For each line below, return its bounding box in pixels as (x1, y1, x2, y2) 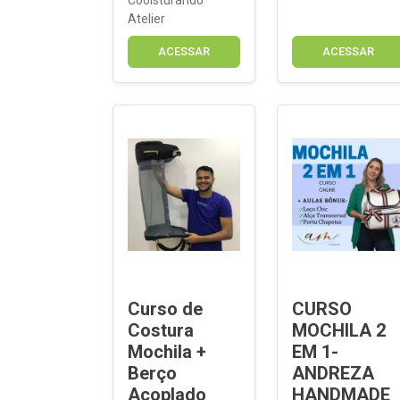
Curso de (128, 297, 203, 320)
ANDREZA (292, 362, 374, 384)
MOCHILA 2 (292, 319, 386, 341)
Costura (128, 319, 194, 341)
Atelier (128, 11, 165, 26)
